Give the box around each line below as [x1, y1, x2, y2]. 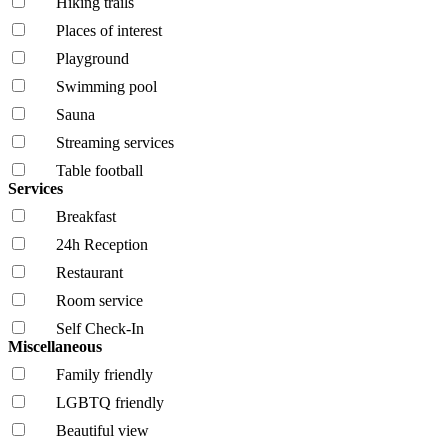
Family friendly [56, 365, 153, 383]
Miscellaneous [8, 337, 106, 355]
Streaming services [56, 133, 174, 151]
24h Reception [56, 235, 148, 253]
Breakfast [56, 207, 116, 225]
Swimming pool [56, 77, 157, 95]
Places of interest [56, 21, 162, 39]
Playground [56, 49, 129, 67]
